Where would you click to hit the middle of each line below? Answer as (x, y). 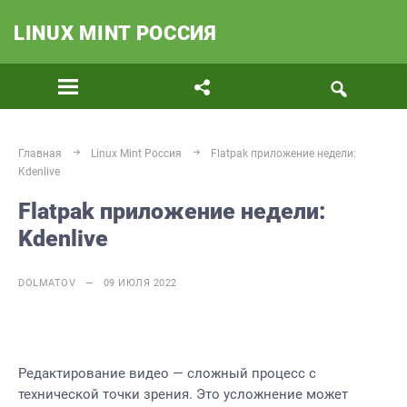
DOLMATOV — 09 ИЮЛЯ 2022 (98, 283)
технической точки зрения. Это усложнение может (183, 394)
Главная (40, 154)
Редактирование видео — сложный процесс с (167, 373)
